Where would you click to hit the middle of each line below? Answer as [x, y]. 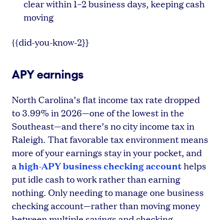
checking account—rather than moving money [106, 205]
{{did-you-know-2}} [50, 42]
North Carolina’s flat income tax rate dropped [106, 99]
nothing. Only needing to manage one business [108, 192]
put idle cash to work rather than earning [96, 179]
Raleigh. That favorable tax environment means [110, 139]
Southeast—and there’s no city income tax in [103, 126]
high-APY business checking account [100, 165]
